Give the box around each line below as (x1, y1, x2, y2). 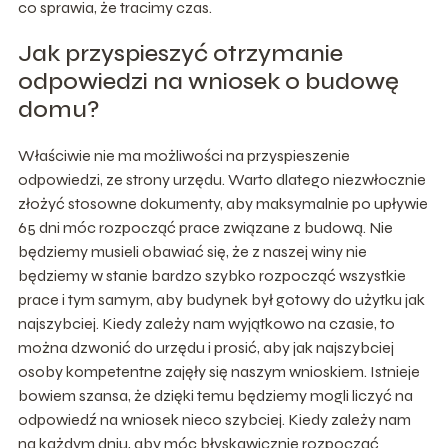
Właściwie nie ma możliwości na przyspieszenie (17, 145, 350, 165)
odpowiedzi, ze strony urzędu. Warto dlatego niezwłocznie (17, 169, 426, 189)
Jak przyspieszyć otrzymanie (17, 38, 343, 68)
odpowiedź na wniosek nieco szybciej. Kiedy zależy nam (17, 409, 411, 429)
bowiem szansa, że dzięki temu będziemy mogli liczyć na (17, 385, 413, 405)
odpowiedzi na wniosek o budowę (17, 66, 399, 96)
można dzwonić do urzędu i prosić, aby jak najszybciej (17, 337, 394, 357)
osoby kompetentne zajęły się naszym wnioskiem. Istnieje (17, 361, 420, 381)
